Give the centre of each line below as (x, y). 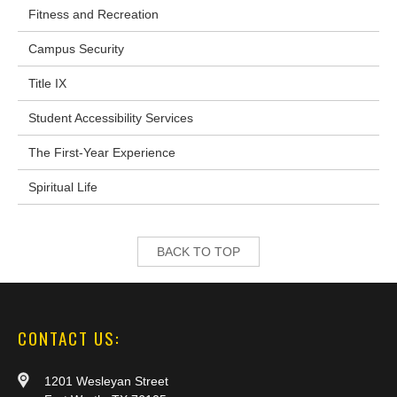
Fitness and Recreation (93, 15)
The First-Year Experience (102, 153)
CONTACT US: (69, 339)
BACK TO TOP (198, 252)
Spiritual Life (63, 187)
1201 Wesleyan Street (106, 381)
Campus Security (76, 49)
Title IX (47, 84)
